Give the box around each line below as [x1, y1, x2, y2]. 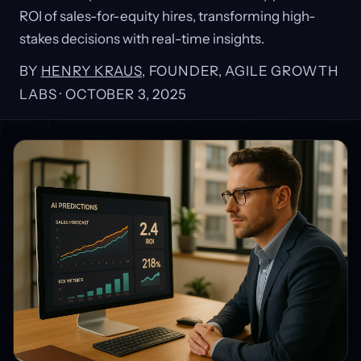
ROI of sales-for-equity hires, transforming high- [19, 8, 316, 24]
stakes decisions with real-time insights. [19, 31, 264, 47]
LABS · [19, 86, 65, 102]
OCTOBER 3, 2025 [64, 86, 187, 102]
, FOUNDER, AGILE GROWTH [141, 63, 339, 79]
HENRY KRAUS [40, 63, 142, 79]
